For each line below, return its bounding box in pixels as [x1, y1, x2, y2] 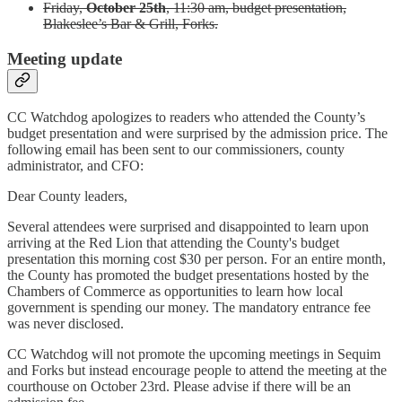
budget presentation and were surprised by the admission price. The [7, 126, 388, 142]
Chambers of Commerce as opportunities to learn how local [7, 284, 343, 300]
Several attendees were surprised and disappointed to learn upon [7, 219, 369, 235]
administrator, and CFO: [7, 158, 144, 174]
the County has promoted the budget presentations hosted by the [7, 267, 369, 284]
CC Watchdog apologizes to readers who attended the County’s [7, 109, 365, 126]
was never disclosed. [7, 316, 124, 332]
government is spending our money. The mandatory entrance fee [7, 300, 371, 316]
